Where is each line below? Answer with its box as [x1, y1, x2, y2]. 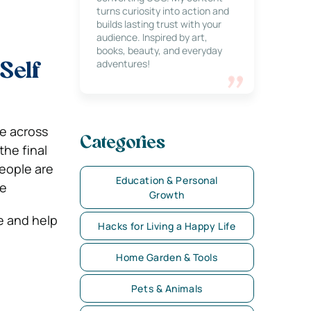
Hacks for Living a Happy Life [98, 219, 236, 233]
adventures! [96, 57, 150, 70]
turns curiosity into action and [96, 4, 229, 17]
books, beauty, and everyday [96, 44, 222, 57]
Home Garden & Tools [115, 251, 218, 264]
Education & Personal [115, 174, 218, 187]
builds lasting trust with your [96, 17, 221, 31]
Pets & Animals [131, 282, 203, 295]
